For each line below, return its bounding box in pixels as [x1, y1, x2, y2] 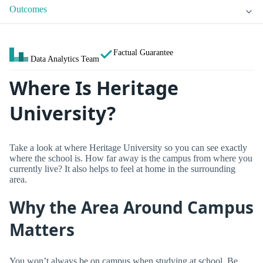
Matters [9, 218, 75, 241]
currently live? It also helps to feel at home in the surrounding [9, 163, 235, 174]
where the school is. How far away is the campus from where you [9, 153, 252, 163]
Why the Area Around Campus [9, 196, 254, 219]
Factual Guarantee [113, 48, 173, 58]
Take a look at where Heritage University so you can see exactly [9, 142, 247, 153]
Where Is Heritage [9, 75, 178, 101]
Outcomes [9, 4, 47, 15]
